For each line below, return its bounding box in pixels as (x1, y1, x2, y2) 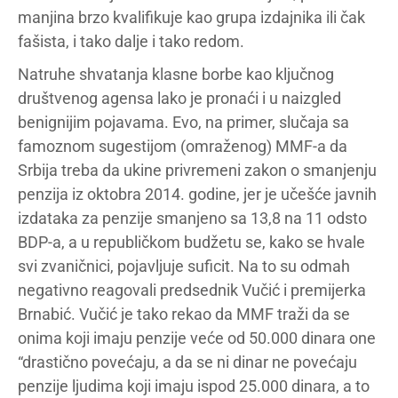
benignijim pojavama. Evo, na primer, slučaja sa (18, 113, 349, 131)
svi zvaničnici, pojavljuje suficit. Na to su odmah (18, 257, 350, 275)
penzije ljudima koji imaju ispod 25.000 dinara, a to (18, 377, 370, 395)
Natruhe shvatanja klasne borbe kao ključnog (18, 65, 334, 84)
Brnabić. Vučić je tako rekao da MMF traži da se (18, 305, 350, 323)
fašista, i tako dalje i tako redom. (18, 32, 244, 51)
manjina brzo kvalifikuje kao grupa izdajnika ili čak (18, 8, 365, 27)
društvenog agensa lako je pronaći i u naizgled (18, 89, 341, 107)
